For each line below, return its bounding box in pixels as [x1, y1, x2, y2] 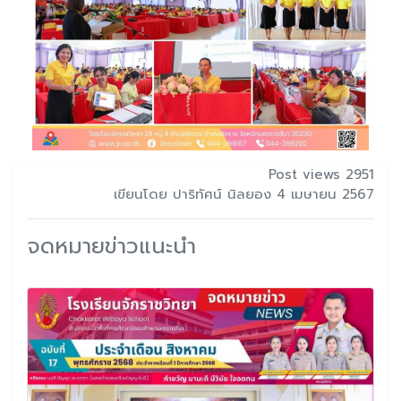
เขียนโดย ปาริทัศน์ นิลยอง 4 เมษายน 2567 [114, 183, 374, 204]
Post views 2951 [269, 164, 374, 184]
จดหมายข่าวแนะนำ [27, 229, 196, 262]
